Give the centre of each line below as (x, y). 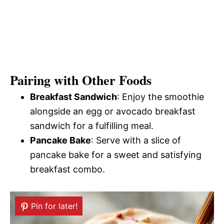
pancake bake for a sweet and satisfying (116, 155)
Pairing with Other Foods (81, 80)
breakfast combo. (67, 169)
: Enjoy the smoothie (160, 97)
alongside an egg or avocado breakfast (113, 111)
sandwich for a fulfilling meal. (92, 126)
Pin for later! (54, 206)
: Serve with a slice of (136, 140)
